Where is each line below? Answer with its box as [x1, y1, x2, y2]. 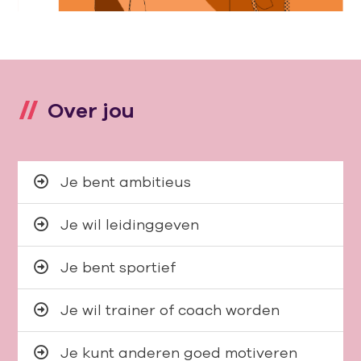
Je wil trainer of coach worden [56, 301, 280, 319]
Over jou [43, 98, 135, 123]
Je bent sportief [56, 259, 176, 276]
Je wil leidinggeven [56, 216, 200, 234]
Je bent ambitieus [56, 173, 192, 191]
